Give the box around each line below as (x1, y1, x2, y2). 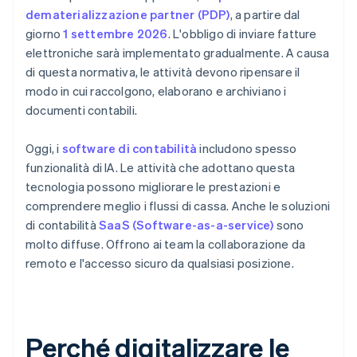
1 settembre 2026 (63, 25, 168, 42)
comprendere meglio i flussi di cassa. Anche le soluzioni (25, 198, 331, 214)
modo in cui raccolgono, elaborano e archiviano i (25, 83, 287, 100)
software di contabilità (61, 140, 198, 157)
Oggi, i (25, 140, 62, 157)
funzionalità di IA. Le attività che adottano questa (25, 159, 296, 176)
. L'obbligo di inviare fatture (167, 25, 317, 42)
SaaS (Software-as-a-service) (99, 217, 274, 233)
